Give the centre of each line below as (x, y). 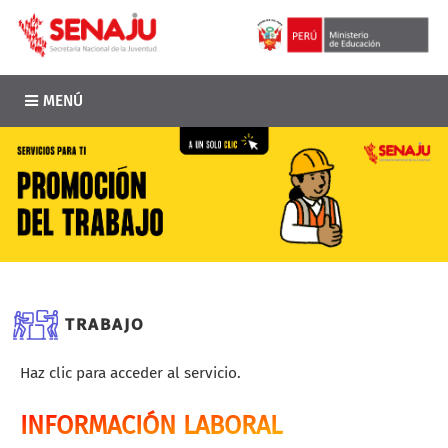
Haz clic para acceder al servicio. (130, 373)
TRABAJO (105, 323)
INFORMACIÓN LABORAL (151, 426)
